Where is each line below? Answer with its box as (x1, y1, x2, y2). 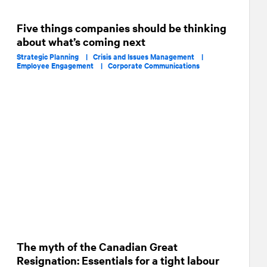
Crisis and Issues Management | (93, 51, 209, 62)
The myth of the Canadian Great (17, 239, 178, 254)
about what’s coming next (17, 34, 145, 49)
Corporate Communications (108, 60, 200, 71)
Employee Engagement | (17, 60, 108, 71)
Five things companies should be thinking (17, 20, 226, 35)
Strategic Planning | (17, 51, 93, 62)
